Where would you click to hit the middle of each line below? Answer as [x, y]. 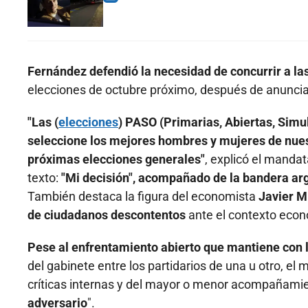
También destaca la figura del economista [142, 197]
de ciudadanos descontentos [108, 215]
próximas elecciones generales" [116, 159]
